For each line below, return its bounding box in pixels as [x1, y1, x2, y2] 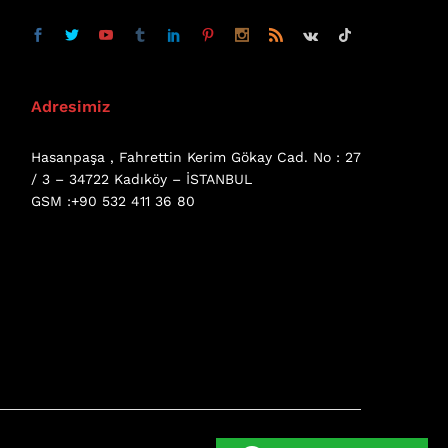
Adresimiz [30, 96, 110, 116]
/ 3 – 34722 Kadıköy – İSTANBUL [30, 170, 252, 187]
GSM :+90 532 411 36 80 [30, 192, 195, 209]
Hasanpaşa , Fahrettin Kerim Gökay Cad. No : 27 [30, 148, 361, 165]
